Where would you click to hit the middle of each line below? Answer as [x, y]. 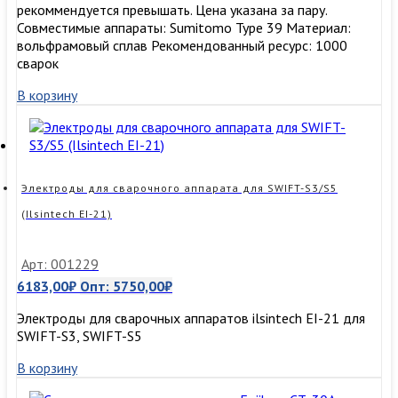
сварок [38, 64]
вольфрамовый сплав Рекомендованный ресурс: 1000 [182, 46]
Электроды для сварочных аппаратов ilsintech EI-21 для [191, 318]
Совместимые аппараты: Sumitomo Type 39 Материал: [184, 28]
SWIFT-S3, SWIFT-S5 [80, 336]
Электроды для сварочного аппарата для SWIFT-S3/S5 [179, 188]
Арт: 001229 [60, 264]
